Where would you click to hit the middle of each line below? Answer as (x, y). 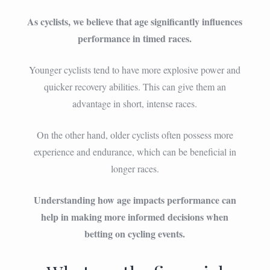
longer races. (135, 168)
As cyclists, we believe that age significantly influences (135, 21)
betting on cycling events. (135, 233)
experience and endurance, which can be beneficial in (135, 151)
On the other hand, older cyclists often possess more (135, 134)
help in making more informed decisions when (135, 216)
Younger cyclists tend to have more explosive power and (135, 69)
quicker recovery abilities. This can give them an (135, 86)
